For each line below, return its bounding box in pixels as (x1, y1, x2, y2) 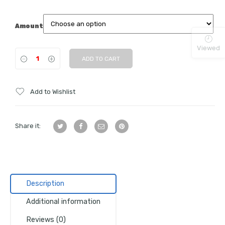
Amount (15, 22, 44, 30)
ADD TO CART (82, 55, 121, 63)
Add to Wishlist (30, 88, 76, 96)
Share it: (15, 122, 41, 130)
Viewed (197, 44, 220, 52)
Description (26, 179, 64, 188)
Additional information (26, 197, 100, 206)
